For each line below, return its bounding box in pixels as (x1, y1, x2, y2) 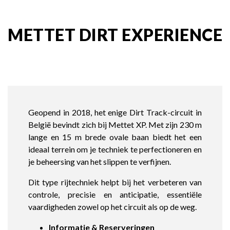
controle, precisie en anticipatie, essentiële (28, 189, 202, 199)
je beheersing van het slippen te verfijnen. (28, 157, 171, 166)
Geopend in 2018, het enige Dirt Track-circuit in (28, 107, 202, 117)
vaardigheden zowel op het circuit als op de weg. (28, 202, 197, 212)
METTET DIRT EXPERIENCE (8, 25, 222, 45)
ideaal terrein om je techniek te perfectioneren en (28, 144, 202, 154)
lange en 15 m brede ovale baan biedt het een (28, 132, 202, 142)
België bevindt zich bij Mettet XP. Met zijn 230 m (28, 120, 202, 129)
